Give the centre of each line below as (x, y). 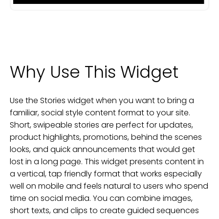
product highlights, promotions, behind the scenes (106, 137)
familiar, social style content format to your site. (100, 112)
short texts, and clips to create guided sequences (104, 210)
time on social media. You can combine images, (101, 198)
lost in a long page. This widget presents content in (107, 161)
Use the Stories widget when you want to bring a (102, 100)
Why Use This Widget (94, 72)
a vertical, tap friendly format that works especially (106, 174)
